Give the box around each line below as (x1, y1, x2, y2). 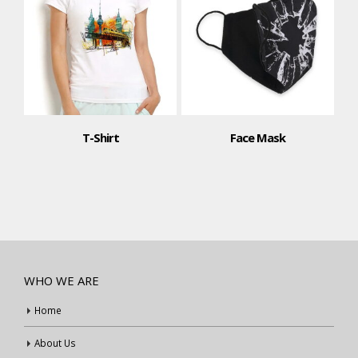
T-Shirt (82, 129, 119, 145)
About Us (34, 336, 76, 349)
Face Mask (230, 129, 285, 145)
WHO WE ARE (24, 272, 99, 288)
